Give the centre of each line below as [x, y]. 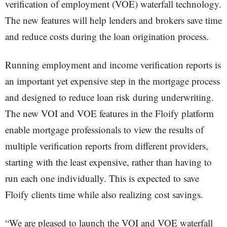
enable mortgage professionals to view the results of [104, 129]
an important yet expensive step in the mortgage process [112, 81]
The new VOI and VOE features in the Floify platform [109, 113]
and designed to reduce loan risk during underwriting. [109, 97]
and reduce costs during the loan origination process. [107, 36]
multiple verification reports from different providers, [107, 146]
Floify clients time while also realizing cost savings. [104, 194]
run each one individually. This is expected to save [102, 178]
